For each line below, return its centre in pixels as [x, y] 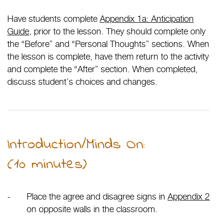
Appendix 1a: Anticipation [147, 18]
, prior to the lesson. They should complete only [117, 31]
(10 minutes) [47, 165]
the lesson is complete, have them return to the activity [108, 56]
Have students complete [54, 18]
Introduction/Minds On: [76, 145]
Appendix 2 [189, 196]
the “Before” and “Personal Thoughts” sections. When [108, 44]
